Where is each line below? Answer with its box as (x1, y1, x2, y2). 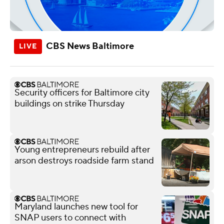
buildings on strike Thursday (14, 97, 124, 109)
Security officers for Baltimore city (14, 86, 149, 98)
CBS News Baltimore (46, 40, 134, 52)
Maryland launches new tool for (14, 200, 138, 212)
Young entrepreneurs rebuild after (14, 143, 150, 155)
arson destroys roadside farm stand (14, 154, 154, 166)
